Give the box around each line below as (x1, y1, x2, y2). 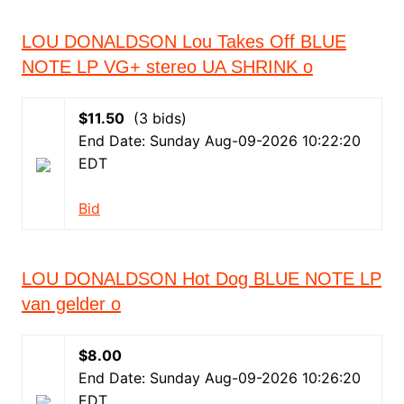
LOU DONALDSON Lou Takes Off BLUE (21, 32, 346, 51)
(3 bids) (124, 109, 187, 127)
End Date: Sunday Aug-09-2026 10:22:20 (78, 132, 361, 150)
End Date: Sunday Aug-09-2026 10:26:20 (78, 369, 361, 387)
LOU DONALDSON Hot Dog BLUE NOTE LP (21, 269, 381, 289)
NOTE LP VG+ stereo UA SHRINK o (21, 57, 313, 77)
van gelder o (21, 294, 121, 314)
